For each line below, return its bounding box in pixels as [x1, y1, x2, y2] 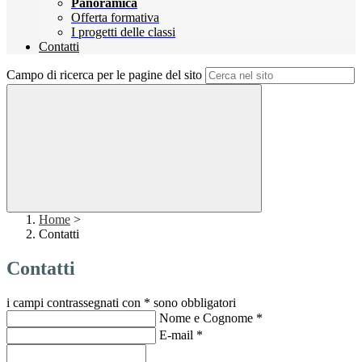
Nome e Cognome [159, 311, 256, 326]
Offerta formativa [71, 11, 159, 25]
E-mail [159, 328, 196, 343]
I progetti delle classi [71, 25, 175, 40]
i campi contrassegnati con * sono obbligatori [6, 296, 236, 310]
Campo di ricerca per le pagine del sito [6, 68, 202, 82]
